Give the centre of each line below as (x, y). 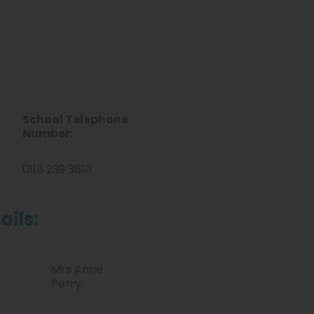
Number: (48, 134)
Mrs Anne (77, 269)
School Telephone (75, 120)
